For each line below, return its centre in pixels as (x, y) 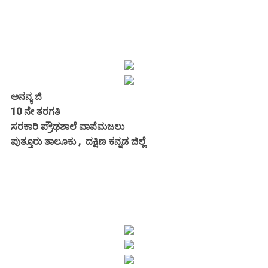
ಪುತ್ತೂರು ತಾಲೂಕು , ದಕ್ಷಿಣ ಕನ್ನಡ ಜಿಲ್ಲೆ (78, 141)
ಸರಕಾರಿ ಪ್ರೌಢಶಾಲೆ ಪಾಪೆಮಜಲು (68, 126)
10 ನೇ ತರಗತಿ (37, 111)
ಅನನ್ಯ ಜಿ (26, 96)
